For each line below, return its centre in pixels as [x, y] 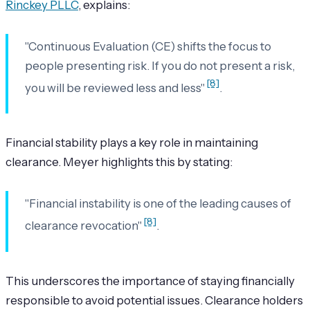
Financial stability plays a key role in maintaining [132, 143]
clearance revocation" [84, 226]
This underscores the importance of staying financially [150, 281]
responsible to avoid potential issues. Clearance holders [154, 301]
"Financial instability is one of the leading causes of [158, 204]
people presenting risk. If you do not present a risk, [160, 65]
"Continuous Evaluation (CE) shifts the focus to [148, 46]
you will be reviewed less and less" [116, 88]
